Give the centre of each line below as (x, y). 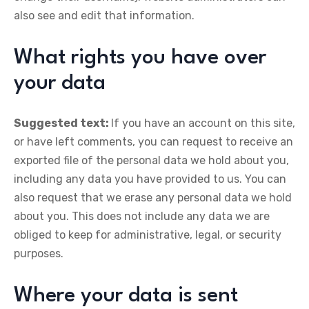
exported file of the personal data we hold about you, (151, 160)
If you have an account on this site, (203, 123)
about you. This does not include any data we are (142, 216)
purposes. (39, 253)
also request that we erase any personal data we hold (153, 198)
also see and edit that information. (104, 16)
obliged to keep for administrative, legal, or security (148, 235)
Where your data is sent (126, 296)
